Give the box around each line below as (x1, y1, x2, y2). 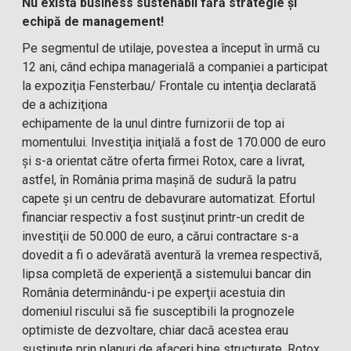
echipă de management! (22, 14, 165, 29)
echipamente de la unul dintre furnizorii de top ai (22, 116, 285, 131)
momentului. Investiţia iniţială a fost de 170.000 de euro (22, 135, 327, 150)
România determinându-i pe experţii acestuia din (22, 285, 286, 300)
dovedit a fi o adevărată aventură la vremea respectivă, (22, 248, 323, 262)
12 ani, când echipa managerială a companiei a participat (22, 60, 328, 74)
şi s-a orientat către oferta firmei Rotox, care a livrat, (22, 154, 306, 168)
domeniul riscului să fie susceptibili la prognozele (22, 304, 295, 319)
